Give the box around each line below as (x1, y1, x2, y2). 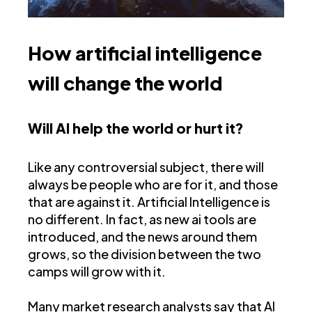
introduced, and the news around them (28, 228, 257, 245)
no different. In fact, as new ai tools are (28, 211, 256, 228)
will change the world (28, 71, 222, 95)
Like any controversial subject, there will (28, 159, 264, 175)
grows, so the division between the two (28, 246, 261, 263)
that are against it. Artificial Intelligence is (28, 194, 270, 210)
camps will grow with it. (28, 263, 166, 280)
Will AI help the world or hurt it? (28, 119, 244, 137)
